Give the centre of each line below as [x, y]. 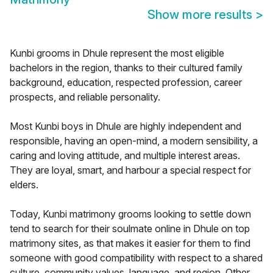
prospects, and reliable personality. [85, 97]
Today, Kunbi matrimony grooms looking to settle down [130, 214]
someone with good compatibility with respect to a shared [136, 258]
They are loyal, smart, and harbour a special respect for [130, 170]
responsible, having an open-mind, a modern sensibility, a [134, 141]
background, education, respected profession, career [126, 83]
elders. [24, 185]
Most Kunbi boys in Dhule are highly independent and [126, 126]
